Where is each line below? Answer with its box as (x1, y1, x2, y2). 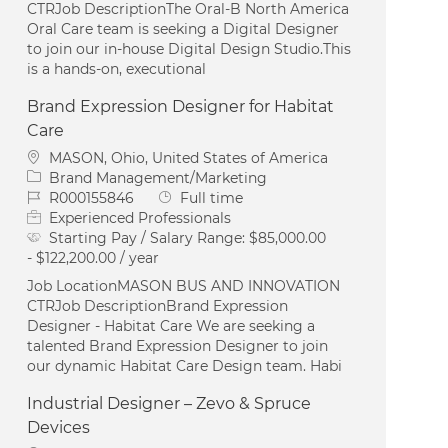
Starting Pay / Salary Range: (49, 228, 250, 247)
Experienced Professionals (49, 208, 232, 227)
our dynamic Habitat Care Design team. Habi (27, 356, 343, 375)
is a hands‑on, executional (27, 59, 207, 78)
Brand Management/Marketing (49, 168, 268, 187)
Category (26, 167, 92, 186)
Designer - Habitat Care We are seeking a (27, 316, 316, 335)
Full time (180, 188, 244, 207)
